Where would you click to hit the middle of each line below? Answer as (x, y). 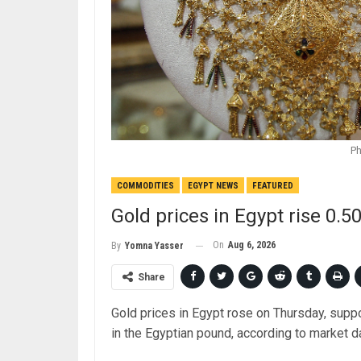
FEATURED (273, 186)
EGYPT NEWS (213, 186)
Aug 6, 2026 (252, 245)
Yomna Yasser (154, 246)
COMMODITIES (145, 186)
